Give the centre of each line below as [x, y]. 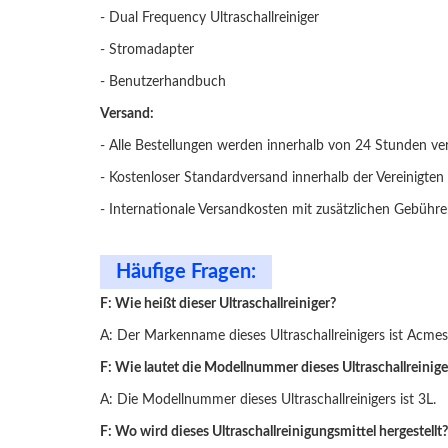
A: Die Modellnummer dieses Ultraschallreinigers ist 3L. [268, 400]
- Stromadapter [147, 50]
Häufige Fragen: [186, 272]
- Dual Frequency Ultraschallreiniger [209, 18]
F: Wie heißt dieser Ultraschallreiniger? [218, 304]
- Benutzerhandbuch [163, 82]
